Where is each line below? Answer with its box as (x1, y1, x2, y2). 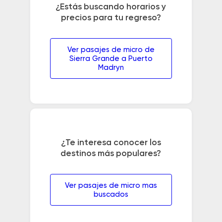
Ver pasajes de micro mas (64, 181, 157, 189)
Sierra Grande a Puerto (69, 55, 153, 63)
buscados (93, 190, 128, 198)
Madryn (98, 64, 124, 72)
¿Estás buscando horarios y (55, 2, 166, 12)
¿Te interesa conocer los (60, 138, 161, 147)
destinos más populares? (60, 149, 162, 158)
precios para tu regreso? (60, 13, 161, 23)
